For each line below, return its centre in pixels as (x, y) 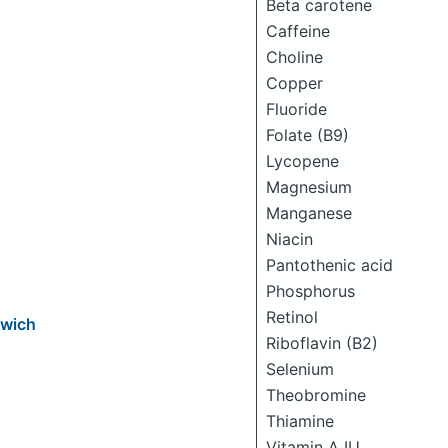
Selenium (300, 369)
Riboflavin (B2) (322, 343)
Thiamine (300, 421)
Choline (294, 57)
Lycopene (302, 161)
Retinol (292, 317)
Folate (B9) (307, 135)
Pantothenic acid (329, 265)
